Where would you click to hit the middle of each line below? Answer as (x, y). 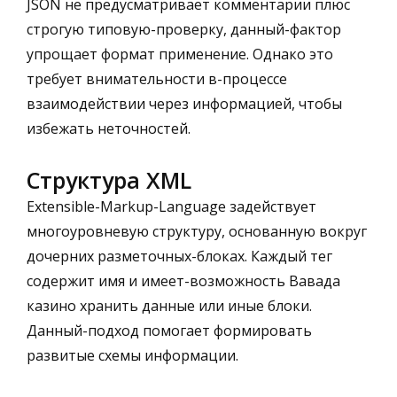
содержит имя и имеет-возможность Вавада (183, 280)
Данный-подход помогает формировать (169, 330)
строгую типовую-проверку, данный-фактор (184, 29)
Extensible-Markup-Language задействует (171, 206)
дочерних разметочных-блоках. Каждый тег (179, 256)
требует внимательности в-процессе (157, 78)
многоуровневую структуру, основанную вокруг (197, 231)
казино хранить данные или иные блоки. (169, 305)
